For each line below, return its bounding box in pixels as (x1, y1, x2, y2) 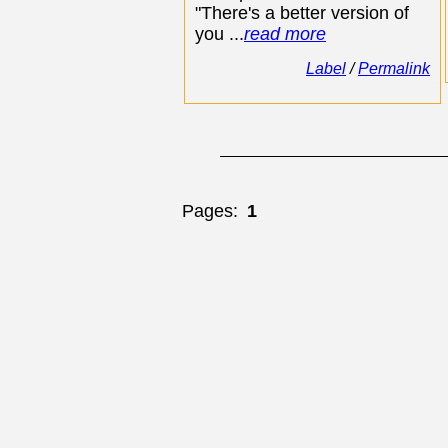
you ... (195, 24, 244, 44)
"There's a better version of (195, 3, 409, 23)
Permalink (358, 60, 430, 77)
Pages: (182, 201, 238, 221)
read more (244, 24, 326, 44)
